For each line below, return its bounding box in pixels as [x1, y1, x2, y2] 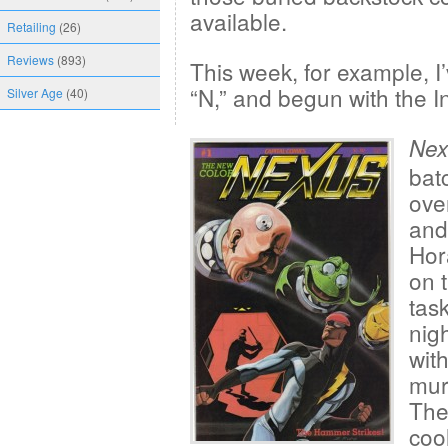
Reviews [7, 51, 54, 68]
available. [190, 5, 287, 37]
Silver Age [7, 84, 63, 101]
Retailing [7, 18, 56, 35]
